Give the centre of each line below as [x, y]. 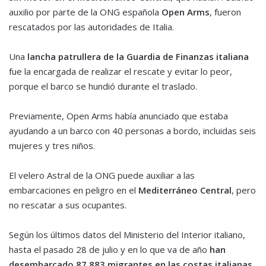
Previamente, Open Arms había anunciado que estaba [118, 116]
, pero [244, 190]
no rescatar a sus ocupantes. [68, 205]
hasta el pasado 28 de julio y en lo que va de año [108, 250]
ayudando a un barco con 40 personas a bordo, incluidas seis [132, 131]
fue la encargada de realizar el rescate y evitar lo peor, [121, 72]
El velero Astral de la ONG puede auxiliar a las [102, 175]
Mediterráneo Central [185, 190]
